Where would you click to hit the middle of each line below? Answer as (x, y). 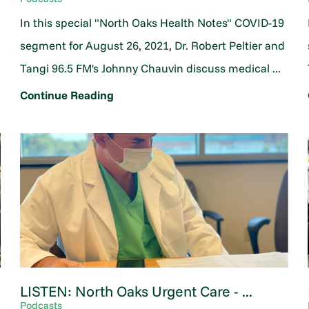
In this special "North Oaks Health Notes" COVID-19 (152, 23)
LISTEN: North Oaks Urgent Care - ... (136, 291)
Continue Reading (67, 94)
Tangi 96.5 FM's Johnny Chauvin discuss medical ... (150, 68)
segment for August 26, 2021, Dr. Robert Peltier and (152, 46)
